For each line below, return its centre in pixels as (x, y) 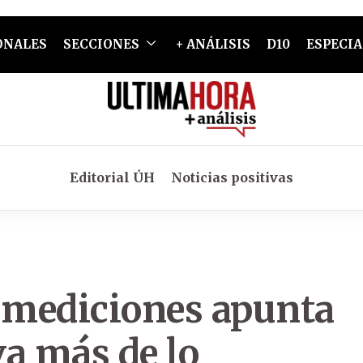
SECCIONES (101, 44)
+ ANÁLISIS (213, 44)
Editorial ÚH (112, 177)
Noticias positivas (232, 177)
